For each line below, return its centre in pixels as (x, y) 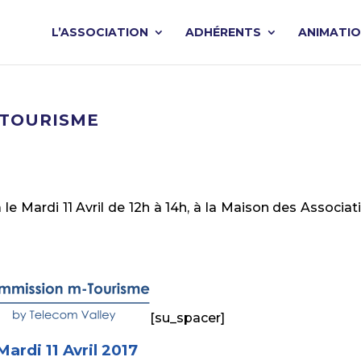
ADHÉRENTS (223, 32)
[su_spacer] (187, 318)
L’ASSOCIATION (100, 32)
